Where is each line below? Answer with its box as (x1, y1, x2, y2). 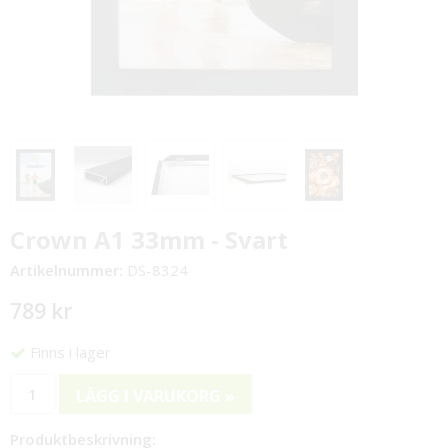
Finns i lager (30, 342, 111, 363)
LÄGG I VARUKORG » (76, 384, 235, 407)
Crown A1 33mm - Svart (10, 223, 288, 257)
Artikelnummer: (10, 260, 127, 281)
